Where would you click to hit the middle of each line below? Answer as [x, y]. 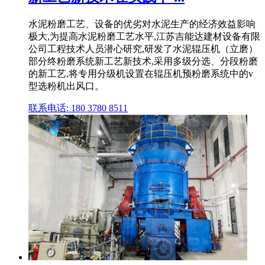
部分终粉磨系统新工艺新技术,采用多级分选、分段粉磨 [143, 62]
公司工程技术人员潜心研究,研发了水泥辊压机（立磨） [143, 49]
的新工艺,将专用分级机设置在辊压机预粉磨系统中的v [141, 74]
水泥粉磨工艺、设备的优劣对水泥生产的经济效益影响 [142, 24]
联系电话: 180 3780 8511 [78, 108]
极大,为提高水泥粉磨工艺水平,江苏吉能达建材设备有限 [144, 37]
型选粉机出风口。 [66, 86]
